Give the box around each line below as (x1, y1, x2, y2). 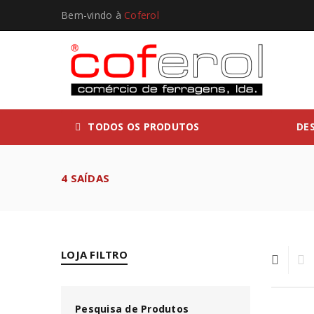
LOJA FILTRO (61, 247, 128, 261)
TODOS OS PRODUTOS (88, 120, 200, 133)
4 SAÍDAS (61, 171, 109, 185)
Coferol (124, 8, 159, 22)
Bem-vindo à (61, 8, 124, 22)
